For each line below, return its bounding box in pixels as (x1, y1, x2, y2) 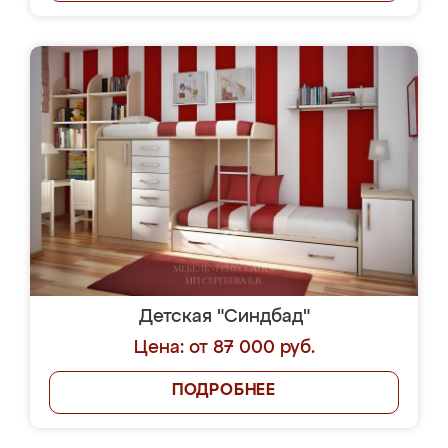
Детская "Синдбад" (138, 308, 310, 326)
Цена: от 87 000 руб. (133, 339, 315, 357)
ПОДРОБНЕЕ (171, 383, 277, 399)
